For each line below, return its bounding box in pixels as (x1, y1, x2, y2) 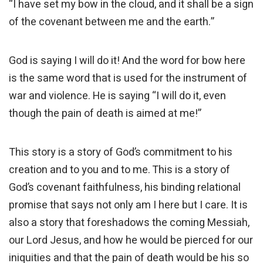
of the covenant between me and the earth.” (9, 14, 214, 31)
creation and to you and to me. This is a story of (9, 162, 230, 178)
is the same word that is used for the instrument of (9, 70, 247, 87)
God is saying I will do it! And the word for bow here (9, 53, 245, 69)
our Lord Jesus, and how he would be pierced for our (9, 232, 253, 249)
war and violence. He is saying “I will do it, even (9, 88, 226, 104)
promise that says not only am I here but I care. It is (9, 197, 248, 214)
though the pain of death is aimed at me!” (9, 106, 204, 122)
